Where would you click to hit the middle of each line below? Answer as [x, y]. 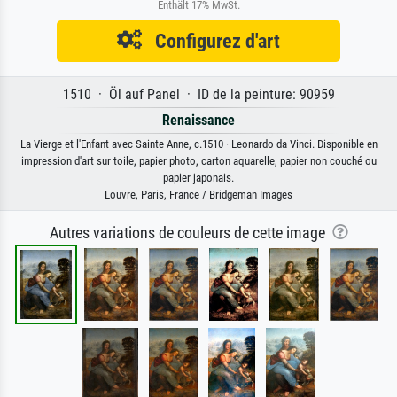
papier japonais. [198, 178]
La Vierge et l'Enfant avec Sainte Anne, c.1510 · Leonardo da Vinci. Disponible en [198, 144]
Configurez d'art [211, 41]
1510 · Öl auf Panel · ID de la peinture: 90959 [198, 95]
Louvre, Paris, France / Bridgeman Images [198, 195]
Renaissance [198, 121]
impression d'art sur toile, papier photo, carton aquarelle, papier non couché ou [198, 161]
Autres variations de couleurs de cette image [191, 234]
